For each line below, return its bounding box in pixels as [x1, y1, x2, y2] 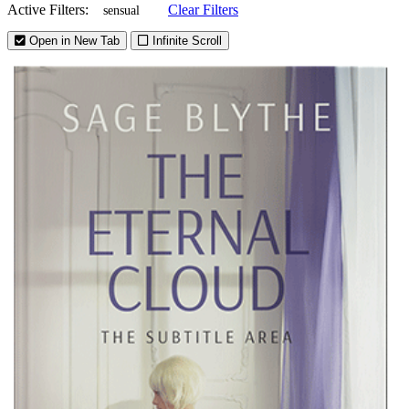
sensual [103, 2, 140, 17]
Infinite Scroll [149, 33, 222, 47]
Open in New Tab [26, 33, 120, 47]
